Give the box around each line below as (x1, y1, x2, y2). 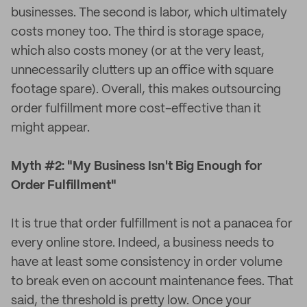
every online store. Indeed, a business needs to (11, 237, 274, 249)
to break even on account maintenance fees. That (11, 275, 293, 288)
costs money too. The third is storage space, (11, 26, 265, 38)
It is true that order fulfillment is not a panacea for (11, 218, 293, 230)
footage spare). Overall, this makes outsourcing (11, 84, 281, 96)
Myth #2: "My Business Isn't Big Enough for (11, 160, 262, 173)
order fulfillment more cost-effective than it (11, 103, 261, 115)
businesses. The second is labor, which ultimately (11, 7, 287, 19)
